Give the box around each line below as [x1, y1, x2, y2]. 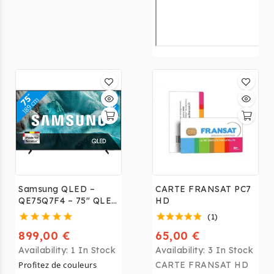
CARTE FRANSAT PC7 [155, 183, 251, 195]
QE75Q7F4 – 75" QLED [18, 195, 119, 207]
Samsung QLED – [18, 183, 95, 195]
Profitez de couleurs [18, 259, 97, 271]
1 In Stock [71, 245, 116, 256]
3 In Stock [208, 245, 253, 256]
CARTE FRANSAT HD [155, 259, 248, 271]
